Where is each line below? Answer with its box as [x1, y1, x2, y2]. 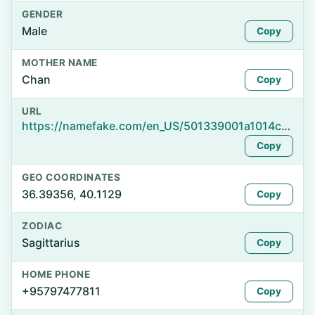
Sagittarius [22, 236, 80, 250]
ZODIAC [22, 220, 63, 231]
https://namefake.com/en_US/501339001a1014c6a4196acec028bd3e [281, 119, 290, 133]
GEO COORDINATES [22, 172, 121, 183]
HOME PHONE [22, 269, 91, 280]
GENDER [22, 8, 63, 20]
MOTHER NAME [22, 57, 98, 68]
